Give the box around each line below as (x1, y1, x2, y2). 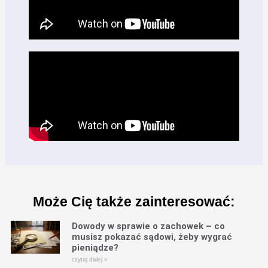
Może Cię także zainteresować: (33, 193, 235, 209)
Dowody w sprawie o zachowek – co (72, 220, 226, 232)
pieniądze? (72, 242, 119, 253)
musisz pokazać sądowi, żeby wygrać (72, 231, 233, 242)
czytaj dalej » (72, 255, 108, 263)
